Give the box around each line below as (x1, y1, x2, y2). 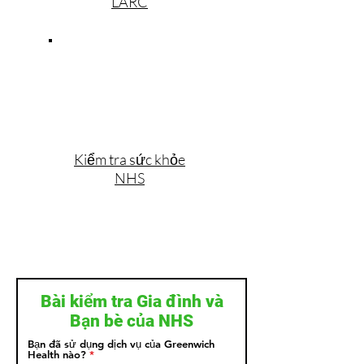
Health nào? (28, 348, 86, 361)
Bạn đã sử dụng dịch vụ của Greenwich (28, 337, 214, 350)
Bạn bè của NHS (70, 311, 193, 331)
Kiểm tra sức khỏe (74, 150, 185, 168)
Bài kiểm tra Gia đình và (40, 292, 223, 311)
